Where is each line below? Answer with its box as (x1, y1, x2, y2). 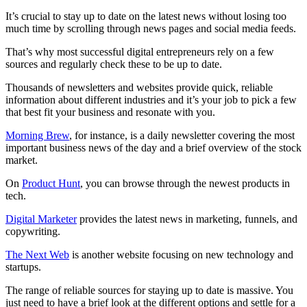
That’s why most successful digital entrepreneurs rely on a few (5, 46, 274, 58)
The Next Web (5, 249, 69, 261)
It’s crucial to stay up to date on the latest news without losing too (5, 10, 286, 23)
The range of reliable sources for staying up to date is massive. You (5, 284, 293, 297)
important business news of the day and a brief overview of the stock (5, 142, 302, 154)
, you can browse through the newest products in (80, 177, 290, 190)
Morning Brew (5, 130, 69, 142)
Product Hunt (22, 177, 80, 190)
